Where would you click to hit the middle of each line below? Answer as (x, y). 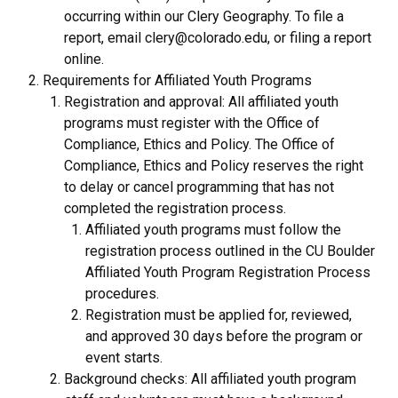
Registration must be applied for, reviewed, (219, 314)
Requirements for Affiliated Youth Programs (177, 80)
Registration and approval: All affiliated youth (201, 101)
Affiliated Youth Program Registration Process (228, 272)
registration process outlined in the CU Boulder (230, 251)
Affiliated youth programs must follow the (213, 229)
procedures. (122, 293)
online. (84, 59)
